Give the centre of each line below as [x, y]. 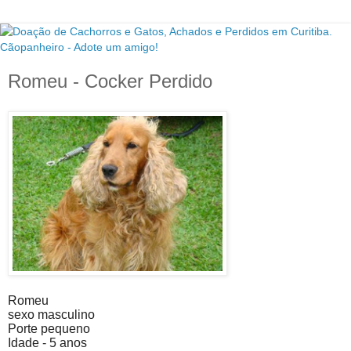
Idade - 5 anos [47, 342]
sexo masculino [51, 314]
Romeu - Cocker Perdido [110, 81]
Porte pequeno [49, 328]
